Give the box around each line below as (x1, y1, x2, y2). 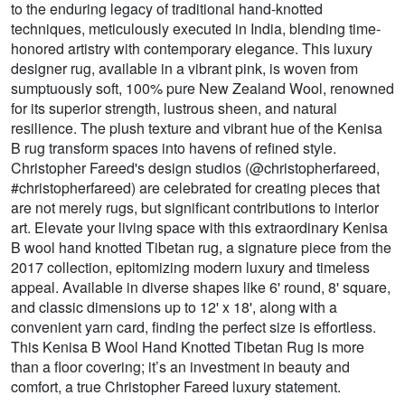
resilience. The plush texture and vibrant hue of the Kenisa (11, 118, 382, 139)
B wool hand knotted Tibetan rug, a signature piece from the (11, 237, 391, 259)
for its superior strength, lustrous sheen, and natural (11, 98, 337, 119)
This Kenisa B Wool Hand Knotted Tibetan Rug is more (11, 336, 364, 358)
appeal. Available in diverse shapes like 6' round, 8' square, (11, 277, 391, 298)
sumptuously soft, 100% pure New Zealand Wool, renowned (11, 78, 394, 99)
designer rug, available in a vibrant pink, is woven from (11, 58, 358, 80)
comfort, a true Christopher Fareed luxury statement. (11, 376, 341, 398)
